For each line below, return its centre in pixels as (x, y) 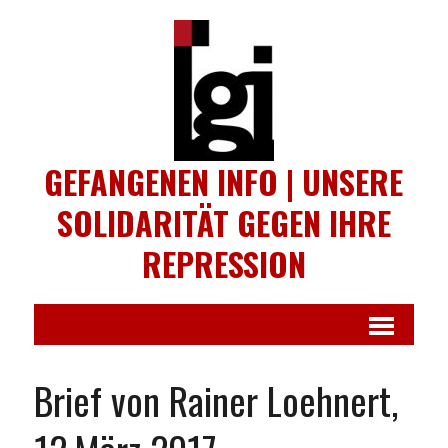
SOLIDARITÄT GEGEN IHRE (223, 222)
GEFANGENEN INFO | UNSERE (224, 181)
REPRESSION (223, 263)
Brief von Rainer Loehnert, (215, 400)
